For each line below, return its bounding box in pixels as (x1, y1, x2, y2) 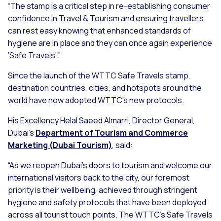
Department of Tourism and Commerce (36, 127, 188, 139)
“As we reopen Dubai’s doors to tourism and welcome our (8, 160, 212, 171)
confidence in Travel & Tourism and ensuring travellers (8, 13, 204, 24)
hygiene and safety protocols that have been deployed (8, 197, 206, 208)
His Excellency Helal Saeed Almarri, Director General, (8, 115, 195, 126)
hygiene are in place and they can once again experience (8, 37, 212, 49)
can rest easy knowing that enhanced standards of (8, 25, 191, 37)
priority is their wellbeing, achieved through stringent (8, 184, 197, 196)
